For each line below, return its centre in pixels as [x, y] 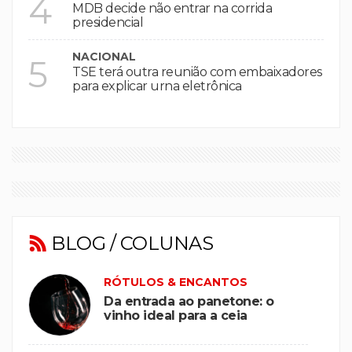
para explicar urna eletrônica [157, 86]
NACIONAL [104, 57]
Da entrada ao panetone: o [189, 301]
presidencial [108, 22]
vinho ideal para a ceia [176, 315]
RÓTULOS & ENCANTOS [176, 282]
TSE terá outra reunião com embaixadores [197, 72]
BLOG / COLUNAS [130, 243]
